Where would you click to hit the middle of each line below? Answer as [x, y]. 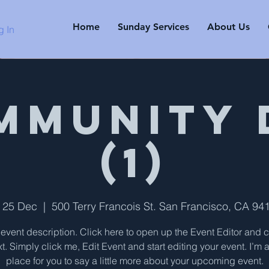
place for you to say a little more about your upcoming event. [134, 261]
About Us [228, 27]
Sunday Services [153, 27]
